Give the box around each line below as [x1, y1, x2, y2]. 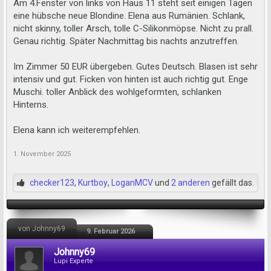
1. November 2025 [13, 150, 71, 158]
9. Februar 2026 [87, 227, 135, 235]
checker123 [30, 178, 74, 188]
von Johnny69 [18, 224, 65, 233]
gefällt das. [210, 178, 254, 188]
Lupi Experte [54, 257, 93, 265]
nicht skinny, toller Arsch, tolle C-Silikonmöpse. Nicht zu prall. [13, 23, 253, 34]
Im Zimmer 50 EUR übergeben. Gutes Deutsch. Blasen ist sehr [13, 61, 258, 72]
